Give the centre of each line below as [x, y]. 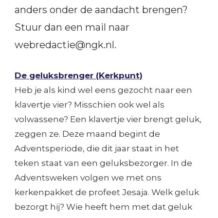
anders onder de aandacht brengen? [101, 10]
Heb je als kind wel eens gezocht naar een [104, 90]
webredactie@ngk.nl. [66, 45]
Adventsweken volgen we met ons [88, 178]
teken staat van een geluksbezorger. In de [104, 163]
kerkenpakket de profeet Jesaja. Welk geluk [107, 192]
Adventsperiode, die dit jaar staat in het [97, 148]
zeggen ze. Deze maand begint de [88, 134]
